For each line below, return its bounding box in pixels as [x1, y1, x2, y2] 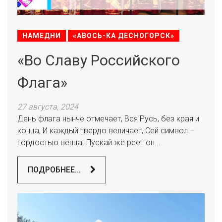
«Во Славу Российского [17, 52, 180, 69]
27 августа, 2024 [17, 102, 78, 111]
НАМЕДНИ [22, 32, 61, 40]
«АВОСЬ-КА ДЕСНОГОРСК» [73, 32, 174, 40]
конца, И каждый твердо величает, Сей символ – [17, 126, 195, 135]
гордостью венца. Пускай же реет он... [17, 138, 161, 147]
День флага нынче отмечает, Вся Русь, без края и [17, 114, 199, 123]
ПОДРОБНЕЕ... [28, 165, 83, 174]
